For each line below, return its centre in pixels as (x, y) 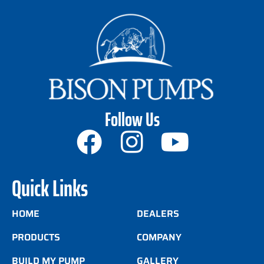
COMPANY (159, 237)
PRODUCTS (36, 237)
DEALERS (158, 214)
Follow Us (132, 120)
